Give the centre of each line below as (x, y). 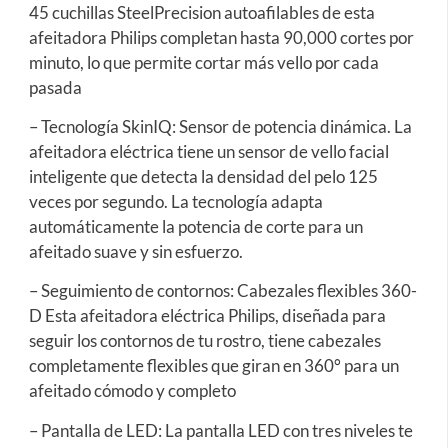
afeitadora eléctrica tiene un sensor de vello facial (208, 152)
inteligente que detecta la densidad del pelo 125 (203, 177)
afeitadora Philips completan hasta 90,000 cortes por (221, 37)
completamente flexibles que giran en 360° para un (213, 366)
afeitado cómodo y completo (132, 391)
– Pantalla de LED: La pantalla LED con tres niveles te (220, 430)
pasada (55, 87)
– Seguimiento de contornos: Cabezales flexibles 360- (222, 291)
